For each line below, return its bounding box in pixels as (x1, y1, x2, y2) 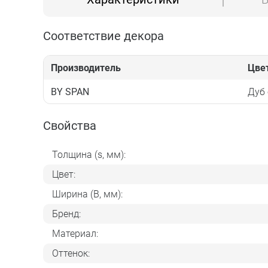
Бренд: (52, 208, 81, 220)
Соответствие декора (43, 29, 164, 43)
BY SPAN (51, 86, 89, 98)
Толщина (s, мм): (52, 148, 126, 160)
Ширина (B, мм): (52, 188, 123, 200)
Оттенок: (52, 247, 90, 259)
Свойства (43, 118, 96, 133)
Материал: (52, 227, 98, 239)
